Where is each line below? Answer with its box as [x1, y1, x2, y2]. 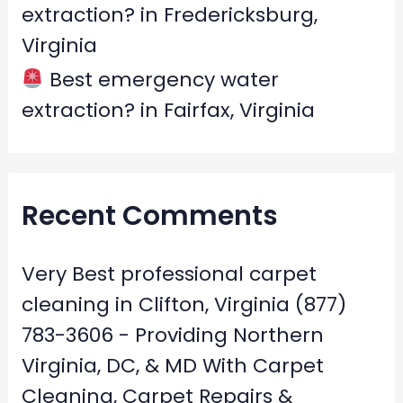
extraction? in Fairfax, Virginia [21, 95, 315, 124]
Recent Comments [21, 197, 278, 236]
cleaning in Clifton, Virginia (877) [21, 291, 346, 319]
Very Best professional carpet [21, 260, 317, 289]
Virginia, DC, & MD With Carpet [21, 352, 324, 381]
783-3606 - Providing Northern [21, 321, 324, 350]
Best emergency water [43, 65, 279, 94]
